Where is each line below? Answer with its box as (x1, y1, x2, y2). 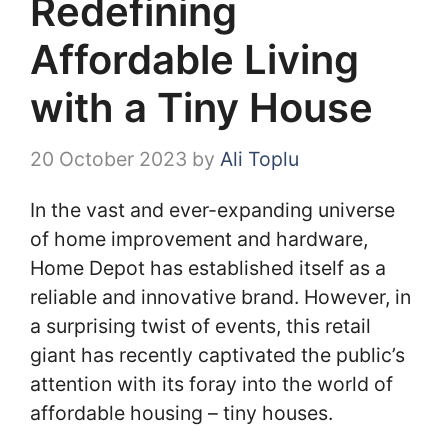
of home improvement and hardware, (30, 227, 368, 252)
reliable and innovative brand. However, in (30, 285, 411, 310)
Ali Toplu (220, 146, 299, 171)
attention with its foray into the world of (30, 372, 393, 397)
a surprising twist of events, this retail (30, 314, 371, 339)
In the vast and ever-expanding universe (30, 198, 395, 223)
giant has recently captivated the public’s (30, 343, 405, 368)
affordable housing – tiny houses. (30, 401, 333, 426)
